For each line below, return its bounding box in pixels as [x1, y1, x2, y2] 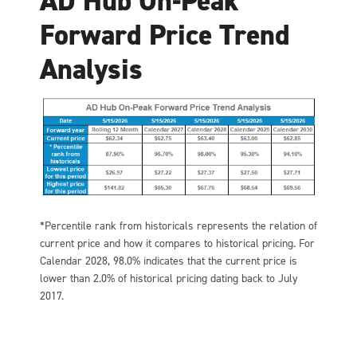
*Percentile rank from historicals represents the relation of [40, 218, 317, 234]
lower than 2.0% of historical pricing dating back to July [40, 271, 298, 287]
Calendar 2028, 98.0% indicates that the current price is [40, 253, 297, 269]
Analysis [40, 49, 143, 88]
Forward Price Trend [40, 15, 290, 54]
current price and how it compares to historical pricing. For [40, 236, 315, 252]
